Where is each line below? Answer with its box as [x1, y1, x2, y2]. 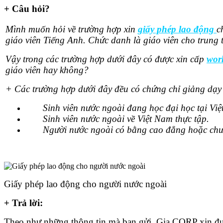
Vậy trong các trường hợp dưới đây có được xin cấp [5, 53, 207, 64]
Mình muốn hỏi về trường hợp [5, 23, 124, 34]
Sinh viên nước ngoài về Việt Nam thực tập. [43, 113, 209, 124]
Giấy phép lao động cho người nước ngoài [4, 178, 167, 189]
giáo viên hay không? [5, 64, 89, 75]
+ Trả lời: [4, 197, 43, 208]
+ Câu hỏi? [4, 3, 50, 14]
